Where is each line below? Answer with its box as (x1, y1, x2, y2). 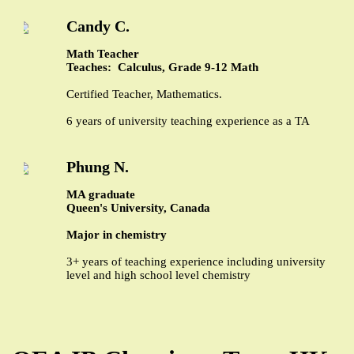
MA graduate (66, 187, 135, 201)
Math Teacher (66, 47, 139, 60)
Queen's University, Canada (66, 201, 210, 214)
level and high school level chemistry (66, 268, 250, 281)
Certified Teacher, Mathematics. (66, 87, 222, 100)
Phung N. (66, 157, 129, 175)
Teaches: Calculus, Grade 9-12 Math (66, 60, 258, 73)
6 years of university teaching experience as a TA (66, 114, 310, 127)
